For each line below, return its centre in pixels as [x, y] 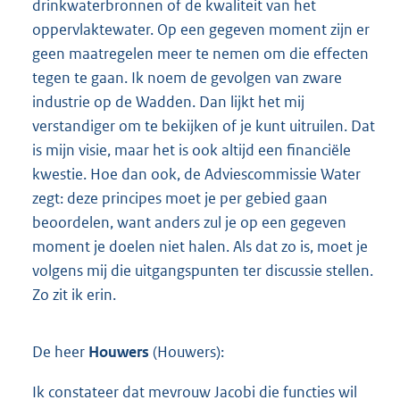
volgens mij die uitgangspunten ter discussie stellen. [203, 271]
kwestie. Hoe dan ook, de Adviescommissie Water [196, 175]
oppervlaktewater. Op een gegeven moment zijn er [201, 30]
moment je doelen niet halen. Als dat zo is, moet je [200, 247]
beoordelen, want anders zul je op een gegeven [189, 223]
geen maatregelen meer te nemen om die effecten [200, 54]
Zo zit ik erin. [74, 295]
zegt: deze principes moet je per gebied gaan [180, 199]
